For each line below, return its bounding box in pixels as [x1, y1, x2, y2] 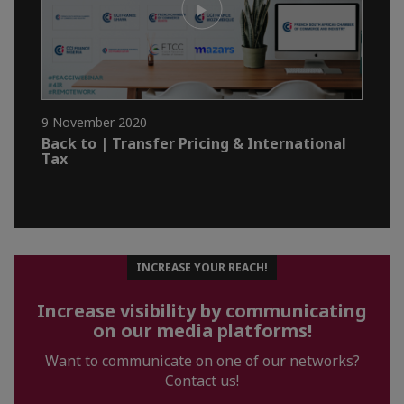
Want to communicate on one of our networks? [44, 351, 360, 372]
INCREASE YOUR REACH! [136, 260, 268, 276]
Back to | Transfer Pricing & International [41, 133, 346, 154]
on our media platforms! [92, 318, 312, 344]
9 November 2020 [41, 114, 147, 132]
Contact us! [165, 371, 239, 391]
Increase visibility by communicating [37, 298, 367, 324]
